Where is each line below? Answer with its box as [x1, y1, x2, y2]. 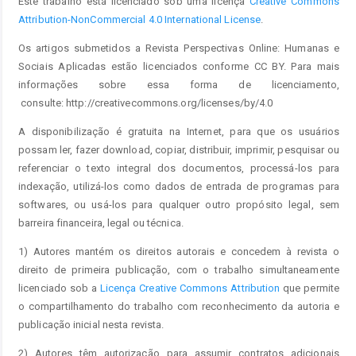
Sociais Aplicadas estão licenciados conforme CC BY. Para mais [18, 60, 339, 72]
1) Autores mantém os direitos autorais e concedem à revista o [18, 245, 339, 257]
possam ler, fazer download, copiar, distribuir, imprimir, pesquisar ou [18, 143, 339, 156]
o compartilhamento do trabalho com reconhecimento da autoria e [18, 300, 339, 312]
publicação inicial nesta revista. [18, 318, 164, 331]
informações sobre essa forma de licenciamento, [18, 78, 339, 91]
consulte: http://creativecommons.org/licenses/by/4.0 [18, 96, 273, 109]
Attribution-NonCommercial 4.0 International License [18, 13, 261, 25]
